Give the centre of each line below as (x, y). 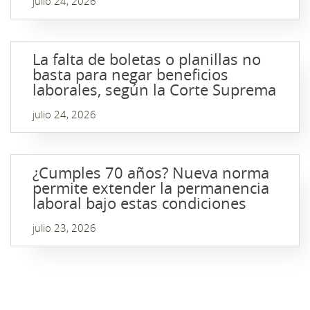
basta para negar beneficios (130, 74)
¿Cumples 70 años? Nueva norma (151, 173)
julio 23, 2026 (64, 228)
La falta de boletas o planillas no (147, 59)
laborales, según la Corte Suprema (154, 90)
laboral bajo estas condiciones (139, 203)
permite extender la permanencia (151, 188)
